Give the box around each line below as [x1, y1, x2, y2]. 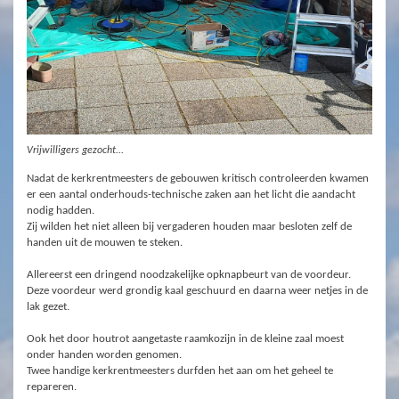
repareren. [27, 381, 77, 394]
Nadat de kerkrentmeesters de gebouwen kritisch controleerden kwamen [27, 173, 369, 185]
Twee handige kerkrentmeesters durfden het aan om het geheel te [27, 365, 333, 378]
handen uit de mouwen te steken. [27, 237, 183, 249]
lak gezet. [27, 301, 69, 313]
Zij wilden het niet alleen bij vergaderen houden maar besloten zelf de [27, 221, 352, 233]
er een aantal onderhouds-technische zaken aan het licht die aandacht [27, 189, 355, 201]
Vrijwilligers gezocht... [27, 145, 124, 157]
